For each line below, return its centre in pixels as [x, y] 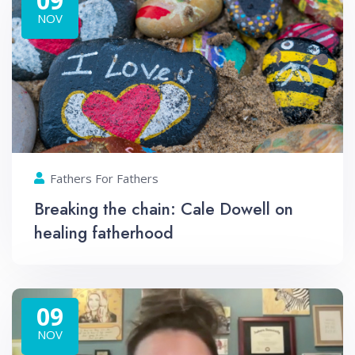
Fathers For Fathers [104, 178]
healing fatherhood [104, 233]
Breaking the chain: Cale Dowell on [164, 209]
